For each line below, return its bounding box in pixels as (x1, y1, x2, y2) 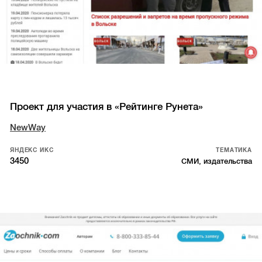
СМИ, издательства (181, 156, 252, 166)
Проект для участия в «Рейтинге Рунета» (10, 101, 204, 112)
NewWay (10, 122, 46, 132)
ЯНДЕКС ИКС (10, 146, 54, 153)
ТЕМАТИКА (216, 146, 252, 153)
